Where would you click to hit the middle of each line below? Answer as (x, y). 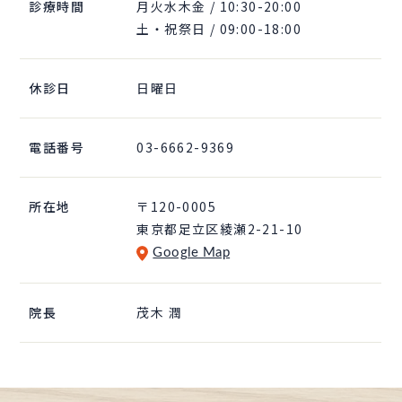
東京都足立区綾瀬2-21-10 (227, 228)
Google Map (192, 252)
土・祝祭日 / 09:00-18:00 (219, 28)
